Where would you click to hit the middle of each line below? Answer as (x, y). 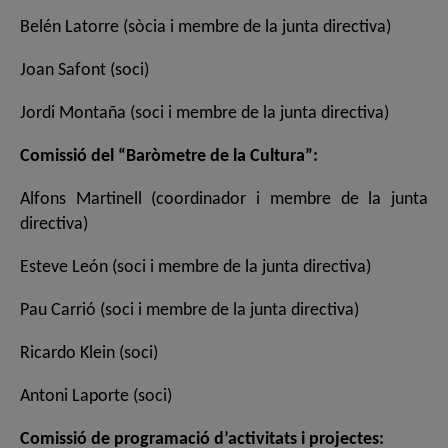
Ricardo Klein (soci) (89, 354)
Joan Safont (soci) (84, 71)
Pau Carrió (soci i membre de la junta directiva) (189, 311)
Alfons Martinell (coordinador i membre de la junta (224, 200)
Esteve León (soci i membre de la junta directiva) (195, 268)
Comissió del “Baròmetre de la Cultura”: (169, 157)
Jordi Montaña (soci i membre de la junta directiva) (204, 114)
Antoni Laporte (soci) (96, 397)
